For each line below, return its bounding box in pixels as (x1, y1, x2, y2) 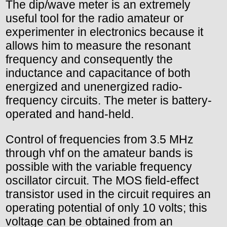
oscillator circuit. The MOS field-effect (6, 173, 199, 187)
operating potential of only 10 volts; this (6, 201, 207, 214)
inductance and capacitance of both (6, 66, 191, 80)
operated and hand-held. (6, 107, 134, 121)
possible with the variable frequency (6, 160, 192, 173)
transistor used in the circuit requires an (6, 187, 211, 201)
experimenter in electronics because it (6, 25, 203, 39)
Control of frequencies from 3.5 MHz (6, 132, 194, 146)
